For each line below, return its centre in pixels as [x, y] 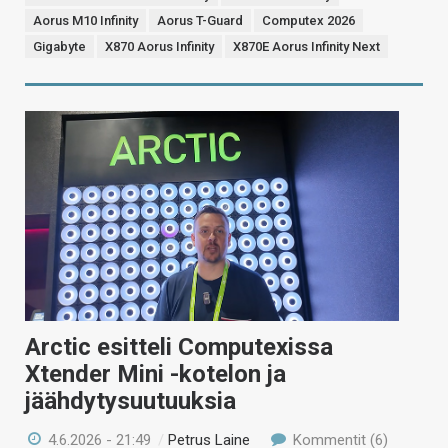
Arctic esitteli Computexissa [179, 346]
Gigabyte [59, 46]
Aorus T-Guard [200, 20]
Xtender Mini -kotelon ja [155, 373]
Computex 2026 [308, 20]
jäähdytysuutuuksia [130, 400]
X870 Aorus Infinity [159, 46]
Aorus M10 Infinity [85, 20]
